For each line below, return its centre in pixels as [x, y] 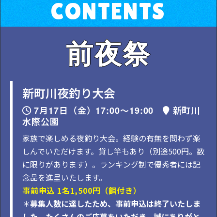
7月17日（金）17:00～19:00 [99, 110]
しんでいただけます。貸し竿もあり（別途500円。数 [113, 151]
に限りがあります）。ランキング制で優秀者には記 [111, 164]
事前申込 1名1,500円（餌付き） [82, 190]
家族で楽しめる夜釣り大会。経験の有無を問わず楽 [111, 138]
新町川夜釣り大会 [69, 93]
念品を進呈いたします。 [64, 177]
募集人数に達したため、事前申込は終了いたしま [115, 203]
